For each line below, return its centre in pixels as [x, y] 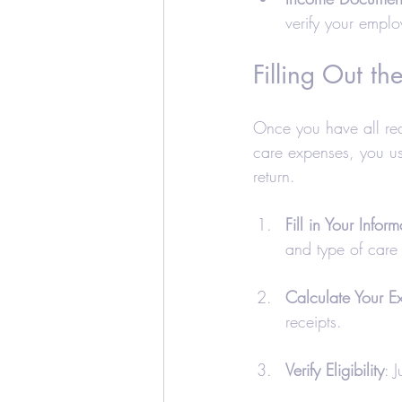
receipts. [314, 321]
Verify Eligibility [335, 369]
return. [277, 175]
